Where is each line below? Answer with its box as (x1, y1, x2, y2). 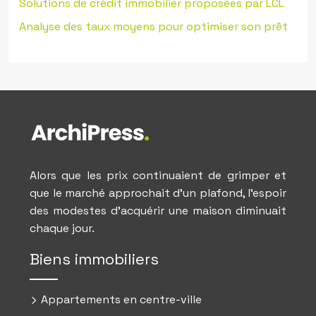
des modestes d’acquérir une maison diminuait (30, 203, 286, 218)
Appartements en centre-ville (38, 292, 202, 307)
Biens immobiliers (30, 249, 159, 269)
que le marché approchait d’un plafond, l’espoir (30, 186, 286, 200)
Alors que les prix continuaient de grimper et (30, 168, 286, 183)
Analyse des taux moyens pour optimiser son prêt (19, 19, 288, 34)
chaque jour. (30, 221, 95, 236)
